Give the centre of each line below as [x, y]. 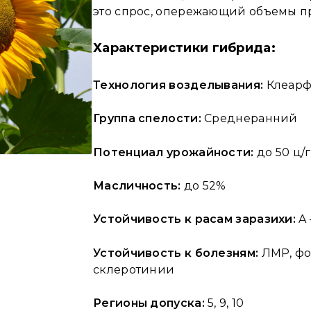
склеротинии [134, 269]
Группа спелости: [147, 119]
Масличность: [137, 186]
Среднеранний [249, 119]
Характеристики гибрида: [184, 48]
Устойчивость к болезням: [176, 253]
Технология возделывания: [180, 85]
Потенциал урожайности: [174, 152]
